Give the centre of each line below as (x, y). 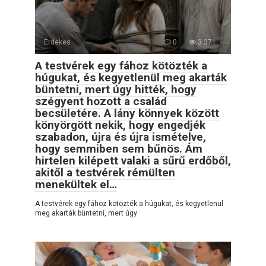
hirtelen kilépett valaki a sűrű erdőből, (133, 160)
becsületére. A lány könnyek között (127, 113)
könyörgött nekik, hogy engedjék (120, 125)
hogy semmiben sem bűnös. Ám (119, 148)
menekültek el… (76, 184)
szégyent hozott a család (101, 101)
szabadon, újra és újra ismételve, (121, 137)
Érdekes (57, 42)
